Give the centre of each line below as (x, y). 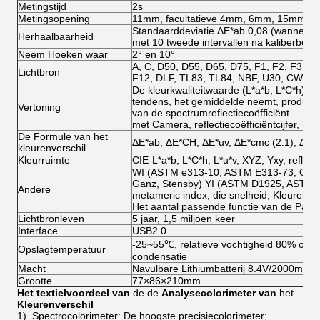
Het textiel (42, 293)
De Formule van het (63, 136)
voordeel (88, 293)
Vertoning (39, 107)
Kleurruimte (44, 160)
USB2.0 (149, 231)
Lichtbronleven (51, 219)
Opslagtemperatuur (62, 249)
